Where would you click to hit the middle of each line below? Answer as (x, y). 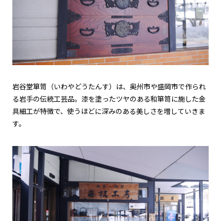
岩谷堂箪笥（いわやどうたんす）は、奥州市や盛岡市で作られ (109, 87)
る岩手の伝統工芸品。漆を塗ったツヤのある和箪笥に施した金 (109, 99)
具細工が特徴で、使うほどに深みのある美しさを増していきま (109, 111)
